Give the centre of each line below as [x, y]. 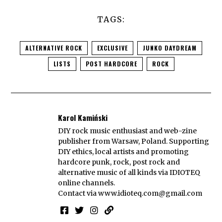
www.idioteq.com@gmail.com [150, 194]
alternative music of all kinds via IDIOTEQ [129, 173]
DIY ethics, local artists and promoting [124, 152]
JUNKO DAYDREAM [170, 48]
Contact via [78, 194]
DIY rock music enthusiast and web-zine [128, 131]
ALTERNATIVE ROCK [54, 48]
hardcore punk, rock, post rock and [119, 162]
